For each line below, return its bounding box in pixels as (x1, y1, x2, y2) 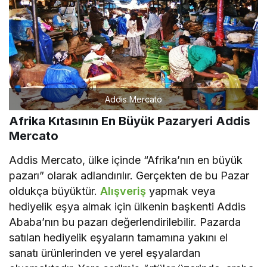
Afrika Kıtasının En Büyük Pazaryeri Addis (9, 113, 250, 128)
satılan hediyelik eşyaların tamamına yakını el (9, 231, 228, 244)
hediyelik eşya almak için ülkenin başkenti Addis (9, 200, 246, 213)
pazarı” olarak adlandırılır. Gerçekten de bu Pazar (9, 169, 250, 182)
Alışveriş (100, 184, 147, 197)
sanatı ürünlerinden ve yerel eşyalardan (9, 246, 201, 259)
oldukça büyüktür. (9, 184, 101, 197)
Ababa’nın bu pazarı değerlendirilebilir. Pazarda (9, 215, 241, 228)
